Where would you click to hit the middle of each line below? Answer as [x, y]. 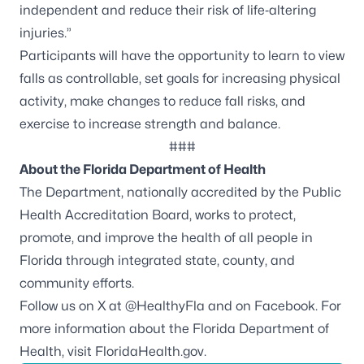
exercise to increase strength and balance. [150, 124]
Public [322, 192]
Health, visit [57, 351]
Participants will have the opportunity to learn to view [182, 56]
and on [230, 306]
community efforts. [77, 283]
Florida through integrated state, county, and [157, 260]
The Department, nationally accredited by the [161, 192]
